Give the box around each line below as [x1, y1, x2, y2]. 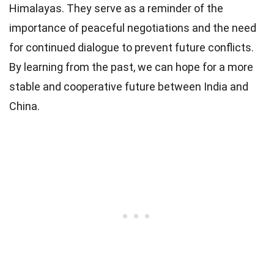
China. [9, 100, 40, 113]
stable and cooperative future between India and [9, 80, 248, 93]
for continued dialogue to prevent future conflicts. [9, 41, 254, 54]
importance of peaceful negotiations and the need [9, 21, 256, 34]
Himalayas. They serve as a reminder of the [9, 2, 223, 15]
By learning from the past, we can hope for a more [9, 61, 253, 73]
